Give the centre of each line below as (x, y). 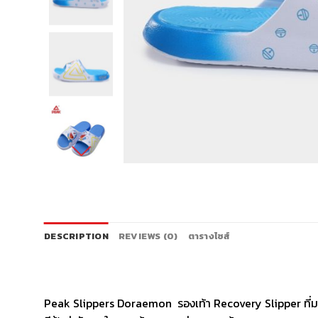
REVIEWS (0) (148, 236)
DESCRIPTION (76, 236)
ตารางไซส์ (209, 236)
